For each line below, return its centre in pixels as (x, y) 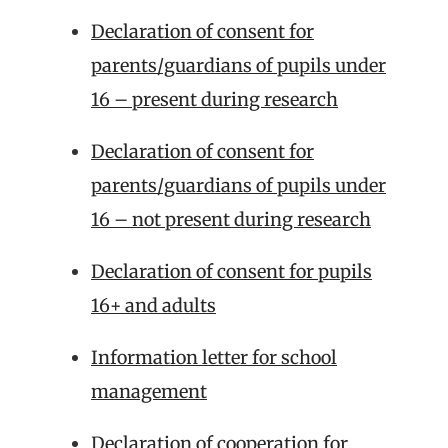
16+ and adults (153, 305)
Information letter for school (214, 357)
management (149, 391)
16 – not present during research (231, 219)
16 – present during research (214, 99)
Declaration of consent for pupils (231, 271)
